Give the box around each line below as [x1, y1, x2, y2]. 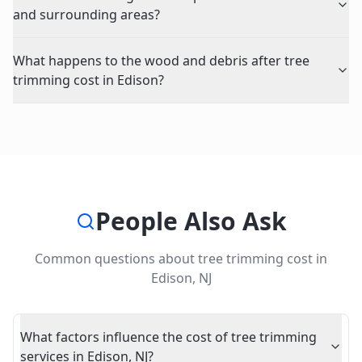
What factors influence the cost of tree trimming [20, 328, 317, 346]
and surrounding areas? [13, 6, 160, 23]
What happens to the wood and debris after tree [13, 52, 309, 69]
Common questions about [35, 250, 198, 267]
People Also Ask [95, 204, 287, 238]
